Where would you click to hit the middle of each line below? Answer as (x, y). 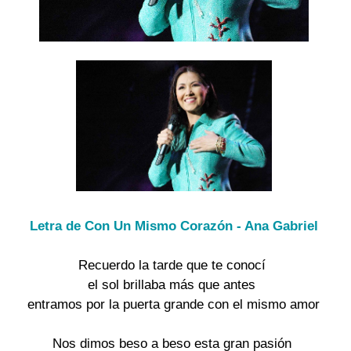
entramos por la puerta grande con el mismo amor (174, 304)
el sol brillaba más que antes (174, 284)
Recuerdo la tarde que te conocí (174, 265)
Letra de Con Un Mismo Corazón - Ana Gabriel (174, 226)
